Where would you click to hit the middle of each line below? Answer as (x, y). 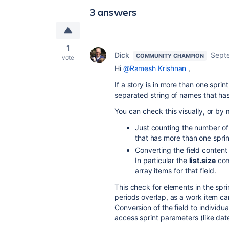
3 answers (113, 12)
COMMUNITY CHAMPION (170, 56)
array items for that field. (176, 170)
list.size (202, 160)
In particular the (162, 160)
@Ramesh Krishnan (155, 68)
